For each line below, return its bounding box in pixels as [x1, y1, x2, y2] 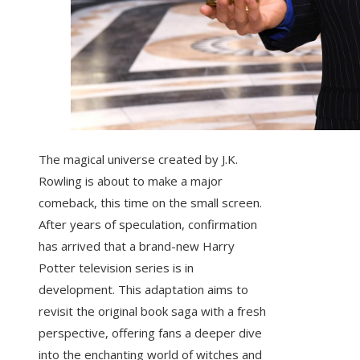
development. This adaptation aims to [39, 281, 248, 298]
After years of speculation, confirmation [39, 216, 257, 233]
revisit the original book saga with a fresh [39, 303, 266, 320]
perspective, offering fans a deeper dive [39, 325, 262, 342]
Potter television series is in [39, 260, 194, 276]
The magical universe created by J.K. [39, 151, 238, 168]
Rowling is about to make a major [39, 173, 223, 190]
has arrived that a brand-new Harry [39, 238, 235, 255]
